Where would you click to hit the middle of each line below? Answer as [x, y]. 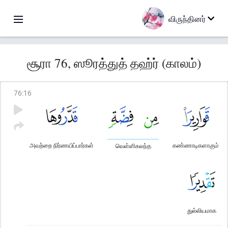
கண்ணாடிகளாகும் [196, 145]
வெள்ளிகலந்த [133, 146]
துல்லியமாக [202, 210]
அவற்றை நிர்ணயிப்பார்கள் [62, 145]
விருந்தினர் [187, 18]
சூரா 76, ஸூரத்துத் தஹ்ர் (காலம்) [114, 63]
